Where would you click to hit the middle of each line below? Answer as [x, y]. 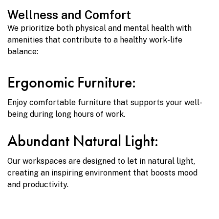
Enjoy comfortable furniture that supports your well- [105, 103]
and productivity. [38, 185]
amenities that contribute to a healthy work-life [95, 40]
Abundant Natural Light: [83, 141]
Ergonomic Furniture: [72, 83]
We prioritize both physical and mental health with [99, 28]
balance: [23, 52]
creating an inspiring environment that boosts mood [102, 173]
